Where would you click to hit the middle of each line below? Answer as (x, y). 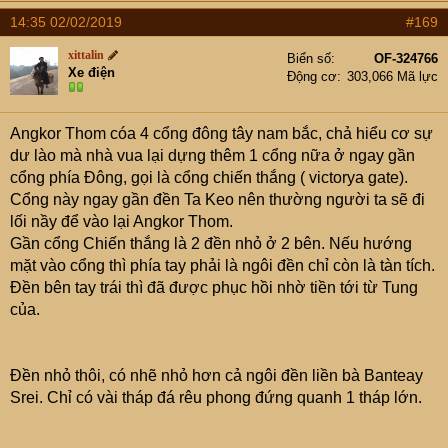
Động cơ (312, 76)
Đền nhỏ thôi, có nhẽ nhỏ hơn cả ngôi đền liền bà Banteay (216, 375)
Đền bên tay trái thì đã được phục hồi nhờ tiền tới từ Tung (214, 287)
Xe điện (91, 72)
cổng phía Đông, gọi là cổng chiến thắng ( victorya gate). (209, 177)
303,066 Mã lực (392, 76)
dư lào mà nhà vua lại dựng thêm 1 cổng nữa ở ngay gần (212, 155)
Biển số (309, 58)
